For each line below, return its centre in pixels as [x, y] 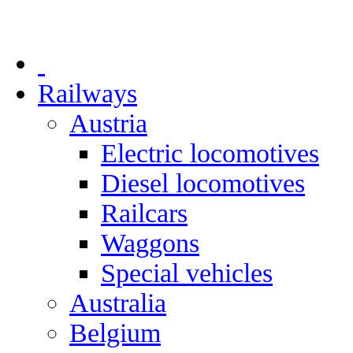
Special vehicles [187, 273]
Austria [108, 123]
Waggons [150, 243]
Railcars [144, 213]
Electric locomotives [210, 153]
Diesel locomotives [203, 183]
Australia [118, 303]
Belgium [115, 333]
